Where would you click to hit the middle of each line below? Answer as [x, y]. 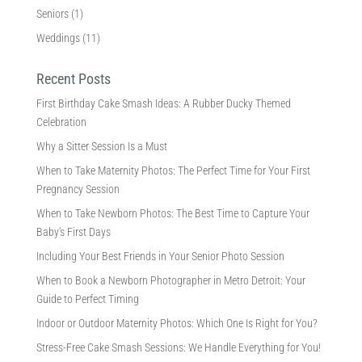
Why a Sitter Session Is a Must [101, 146]
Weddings [58, 38]
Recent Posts [73, 78]
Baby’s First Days [73, 232]
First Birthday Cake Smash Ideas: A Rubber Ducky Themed [163, 103]
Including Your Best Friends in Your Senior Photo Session [160, 256]
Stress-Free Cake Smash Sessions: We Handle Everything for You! [178, 347]
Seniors [52, 13]
